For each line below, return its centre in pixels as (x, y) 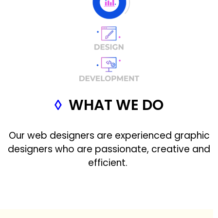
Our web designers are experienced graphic (109, 136)
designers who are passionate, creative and (109, 149)
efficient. (109, 163)
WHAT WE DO (116, 105)
